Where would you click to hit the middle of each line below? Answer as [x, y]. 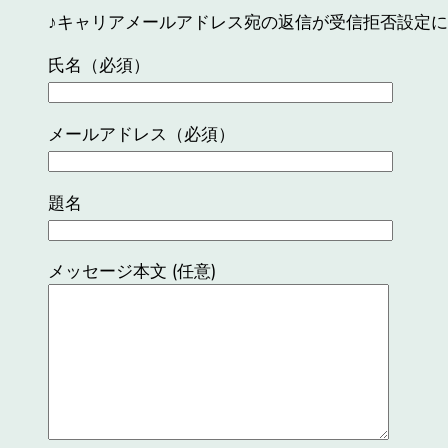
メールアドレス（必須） [141, 133]
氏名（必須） [99, 64]
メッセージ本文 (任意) [132, 271]
